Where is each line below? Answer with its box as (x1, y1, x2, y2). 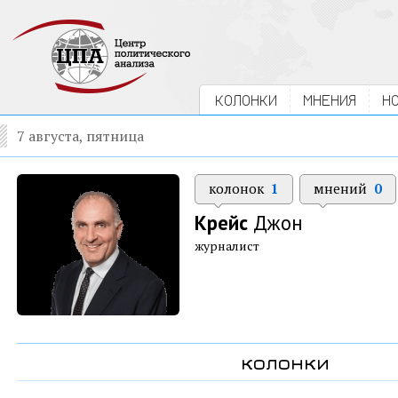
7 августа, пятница (17, 126, 144, 146)
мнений (314, 179, 370, 197)
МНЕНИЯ (303, 91, 356, 109)
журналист (195, 238, 259, 254)
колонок (209, 179, 267, 197)
